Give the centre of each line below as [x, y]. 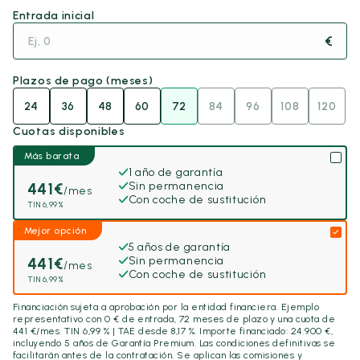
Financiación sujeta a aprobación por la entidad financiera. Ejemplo [166, 307]
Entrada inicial [54, 16]
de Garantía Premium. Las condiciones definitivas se [215, 344]
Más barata [51, 155]
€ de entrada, [145, 319]
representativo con [59, 319]
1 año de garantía [176, 172]
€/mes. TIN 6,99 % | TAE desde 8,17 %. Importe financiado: [159, 331]
